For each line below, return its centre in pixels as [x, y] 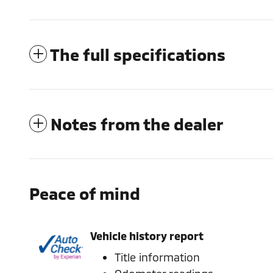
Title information [157, 257]
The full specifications [138, 54]
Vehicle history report [147, 236]
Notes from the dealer [137, 123]
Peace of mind [85, 193]
